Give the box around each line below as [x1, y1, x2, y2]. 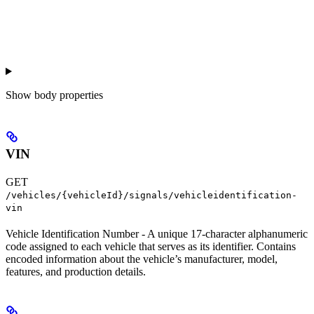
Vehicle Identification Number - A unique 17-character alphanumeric [6, 227, 308, 240]
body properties [34, 89, 103, 102]
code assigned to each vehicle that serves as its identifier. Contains [6, 240, 296, 252]
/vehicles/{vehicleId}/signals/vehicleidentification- [6, 189, 297, 200]
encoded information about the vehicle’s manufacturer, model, [6, 252, 278, 265]
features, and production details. [6, 265, 146, 278]
